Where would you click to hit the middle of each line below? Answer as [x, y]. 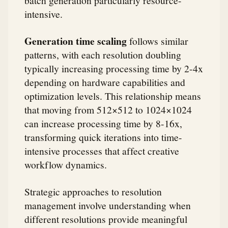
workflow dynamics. [66, 165]
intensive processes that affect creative [102, 151]
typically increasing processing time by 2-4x [114, 68]
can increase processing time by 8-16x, [103, 123]
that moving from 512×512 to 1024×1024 [108, 110]
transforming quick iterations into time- [103, 137]
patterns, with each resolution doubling [103, 55]
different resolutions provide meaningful [106, 219]
